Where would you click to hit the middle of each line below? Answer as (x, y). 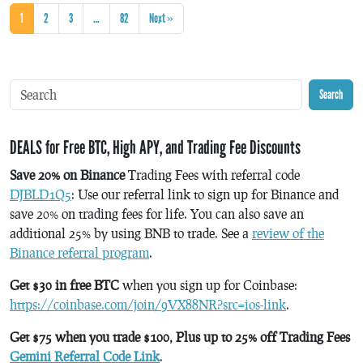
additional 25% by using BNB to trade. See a (131, 233)
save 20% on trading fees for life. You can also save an (157, 214)
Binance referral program (79, 253)
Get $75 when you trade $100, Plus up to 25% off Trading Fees (181, 337)
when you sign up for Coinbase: (208, 285)
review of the (288, 233)
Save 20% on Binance (67, 175)
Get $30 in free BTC (64, 285)
